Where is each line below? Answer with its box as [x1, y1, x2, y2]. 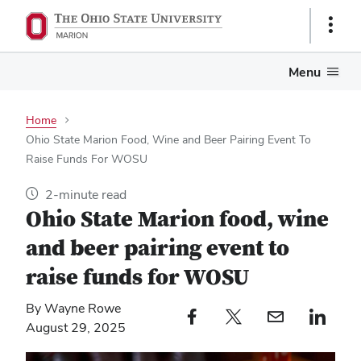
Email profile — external [274, 305, 334, 326]
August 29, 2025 [26, 319, 126, 337]
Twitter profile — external [232, 305, 292, 326]
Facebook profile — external [190, 305, 250, 326]
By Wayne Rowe [26, 300, 121, 317]
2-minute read [45, 186, 127, 203]
